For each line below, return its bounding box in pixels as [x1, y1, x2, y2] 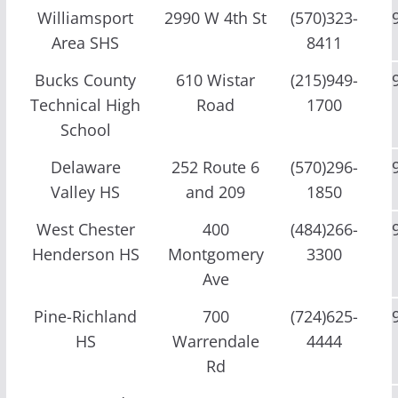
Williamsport [37, 6, 134, 28]
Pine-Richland [34, 305, 138, 327]
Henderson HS [31, 243, 139, 265]
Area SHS [52, 31, 120, 53]
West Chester [36, 218, 135, 240]
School [60, 118, 111, 140]
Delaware [50, 155, 121, 178]
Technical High [30, 93, 141, 115]
